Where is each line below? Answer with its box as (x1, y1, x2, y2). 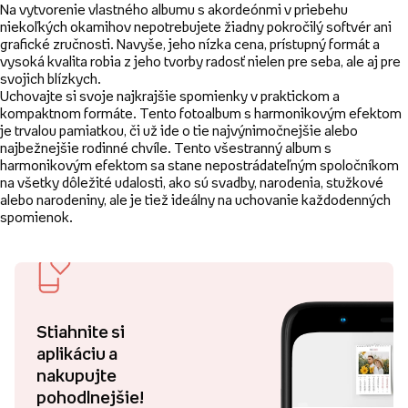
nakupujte (36, 366, 117, 384)
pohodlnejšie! (36, 388, 144, 406)
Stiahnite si (36, 322, 125, 341)
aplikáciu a (36, 344, 117, 362)
